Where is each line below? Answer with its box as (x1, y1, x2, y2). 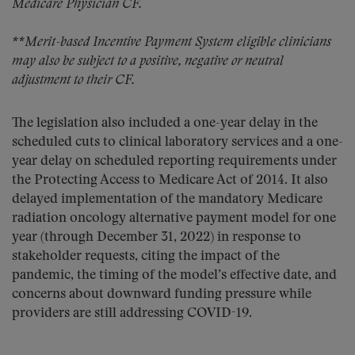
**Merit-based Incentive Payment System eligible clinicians (12, 36, 331, 49)
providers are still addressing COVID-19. (12, 307, 252, 320)
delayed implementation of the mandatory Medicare (12, 193, 323, 206)
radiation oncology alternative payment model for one (12, 212, 336, 225)
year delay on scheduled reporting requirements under (12, 155, 337, 168)
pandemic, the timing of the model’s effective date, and (12, 269, 337, 282)
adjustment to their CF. (12, 74, 135, 87)
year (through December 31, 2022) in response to (12, 231, 301, 244)
